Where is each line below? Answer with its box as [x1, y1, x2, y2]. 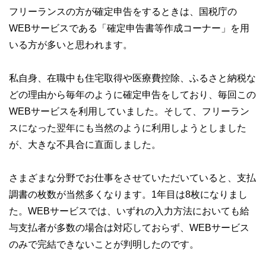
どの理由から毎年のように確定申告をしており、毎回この [9, 90, 256, 100]
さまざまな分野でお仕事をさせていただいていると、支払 [9, 173, 256, 183]
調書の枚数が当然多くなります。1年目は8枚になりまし [9, 189, 248, 199]
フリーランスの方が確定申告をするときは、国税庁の [9, 7, 237, 17]
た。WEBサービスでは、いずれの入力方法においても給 [9, 206, 249, 216]
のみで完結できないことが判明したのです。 [9, 239, 199, 249]
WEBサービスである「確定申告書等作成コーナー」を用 [9, 23, 249, 33]
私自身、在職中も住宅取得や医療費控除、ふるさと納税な [9, 73, 256, 83]
